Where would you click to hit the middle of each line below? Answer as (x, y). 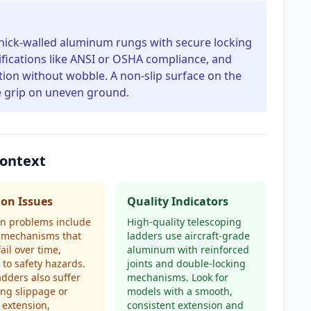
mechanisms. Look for (177, 277)
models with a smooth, (179, 291)
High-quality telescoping (184, 222)
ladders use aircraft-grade (188, 236)
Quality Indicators (177, 201)
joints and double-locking (186, 263)
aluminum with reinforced (188, 250)
